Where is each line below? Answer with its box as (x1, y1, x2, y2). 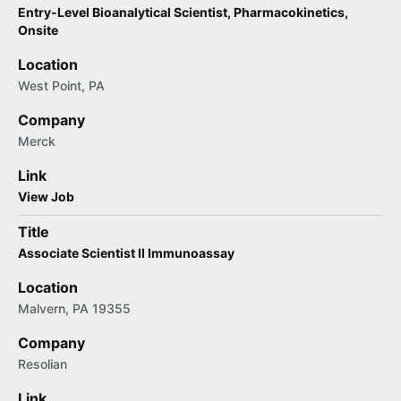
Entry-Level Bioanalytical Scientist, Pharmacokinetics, (18, 4, 348, 20)
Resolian (18, 356, 67, 371)
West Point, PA (18, 78, 105, 93)
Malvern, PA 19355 (18, 301, 131, 316)
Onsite (18, 22, 58, 38)
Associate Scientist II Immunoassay (18, 245, 235, 260)
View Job (18, 189, 74, 204)
